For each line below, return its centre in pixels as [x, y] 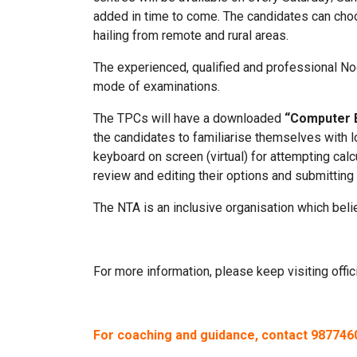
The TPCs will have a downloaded [189, 118]
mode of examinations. [157, 86]
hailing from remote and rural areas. [191, 35]
